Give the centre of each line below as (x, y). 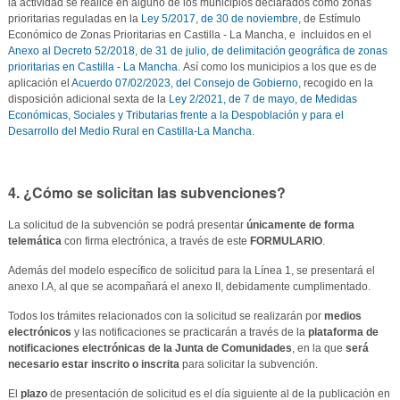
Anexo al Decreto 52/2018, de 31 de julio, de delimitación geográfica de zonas (197, 50)
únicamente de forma (300, 225)
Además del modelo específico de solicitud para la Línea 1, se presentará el (191, 270)
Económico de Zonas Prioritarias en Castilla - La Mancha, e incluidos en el (189, 34)
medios (342, 316)
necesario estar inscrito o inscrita (93, 364)
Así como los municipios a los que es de (278, 67)
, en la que (318, 348)
